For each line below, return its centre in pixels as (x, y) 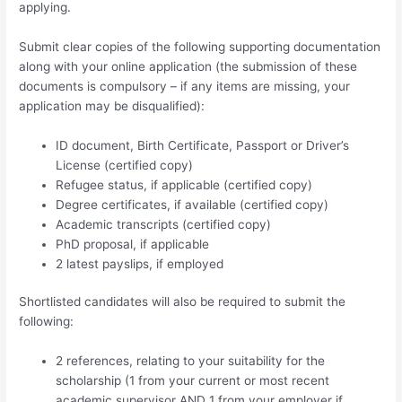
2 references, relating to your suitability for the (191, 361)
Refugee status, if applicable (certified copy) (184, 184)
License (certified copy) (125, 165)
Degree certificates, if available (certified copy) (192, 204)
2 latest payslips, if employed (140, 263)
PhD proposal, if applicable (133, 244)
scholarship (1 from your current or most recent (193, 380)
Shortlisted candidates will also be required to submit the (183, 302)
